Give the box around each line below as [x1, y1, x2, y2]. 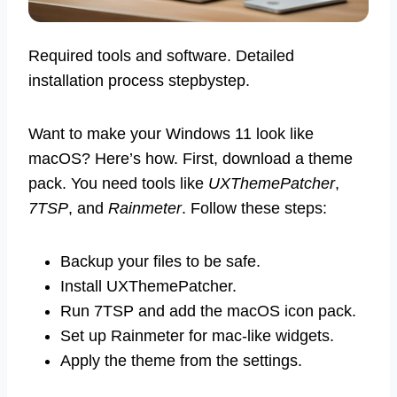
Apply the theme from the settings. [60, 351, 302, 370]
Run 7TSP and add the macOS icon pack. [60, 301, 356, 320]
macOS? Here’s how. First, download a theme [28, 149, 353, 167]
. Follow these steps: [182, 198, 327, 217]
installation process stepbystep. [28, 71, 250, 90]
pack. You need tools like [28, 174, 208, 192]
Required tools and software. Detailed [28, 46, 294, 65]
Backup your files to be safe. [60, 252, 261, 270]
